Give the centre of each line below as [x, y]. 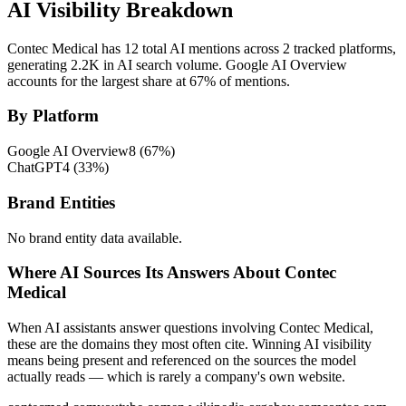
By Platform [53, 116]
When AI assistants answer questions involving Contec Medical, [190, 327]
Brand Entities [61, 202]
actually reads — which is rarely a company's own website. [176, 376]
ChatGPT [35, 168]
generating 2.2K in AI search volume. [115, 64]
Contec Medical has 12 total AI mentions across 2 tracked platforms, [202, 48]
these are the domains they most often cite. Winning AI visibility [189, 343]
